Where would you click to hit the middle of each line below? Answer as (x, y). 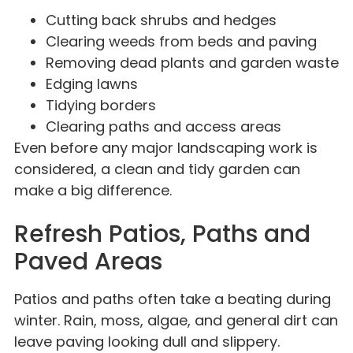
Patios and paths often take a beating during (173, 299)
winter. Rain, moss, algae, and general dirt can (176, 321)
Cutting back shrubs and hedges (161, 20)
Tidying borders (101, 106)
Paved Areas (88, 262)
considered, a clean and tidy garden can (157, 169)
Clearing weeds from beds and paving (181, 42)
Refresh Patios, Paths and (162, 234)
